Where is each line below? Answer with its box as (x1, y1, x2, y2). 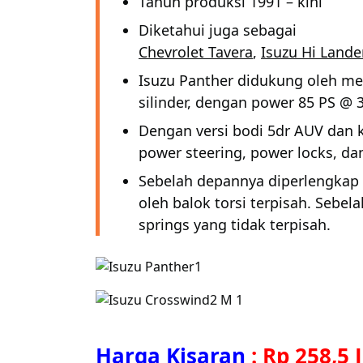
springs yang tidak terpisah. (139, 215, 331, 234)
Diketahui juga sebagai (139, 20, 297, 40)
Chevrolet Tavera (139, 42, 253, 62)
